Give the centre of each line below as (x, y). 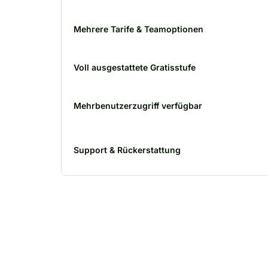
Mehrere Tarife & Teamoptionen (138, 29)
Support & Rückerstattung (127, 150)
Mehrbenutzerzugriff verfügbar (138, 106)
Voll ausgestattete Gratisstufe (135, 67)
